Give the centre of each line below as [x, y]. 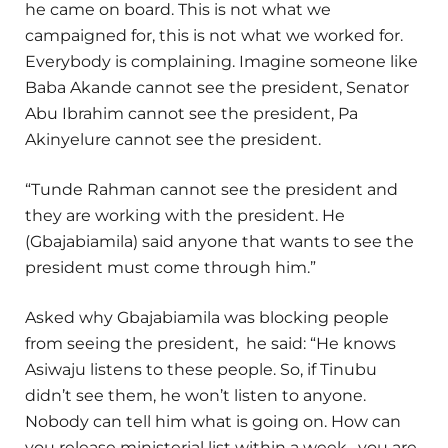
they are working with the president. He [185, 216]
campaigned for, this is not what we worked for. [214, 36]
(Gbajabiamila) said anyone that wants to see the [219, 242]
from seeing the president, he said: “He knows [210, 344]
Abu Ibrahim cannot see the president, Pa [191, 114]
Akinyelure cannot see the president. [173, 140]
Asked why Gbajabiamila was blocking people [207, 318]
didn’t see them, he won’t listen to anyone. [195, 396]
